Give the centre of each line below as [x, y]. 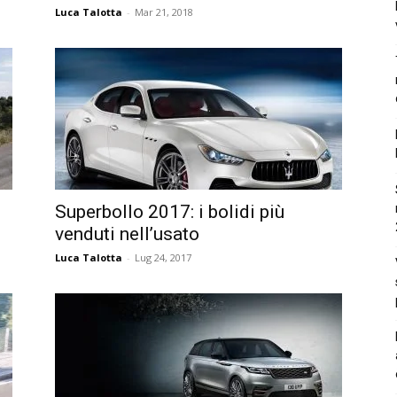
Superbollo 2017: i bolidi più [170, 211]
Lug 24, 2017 [163, 257]
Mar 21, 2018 [164, 12]
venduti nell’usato [127, 234]
